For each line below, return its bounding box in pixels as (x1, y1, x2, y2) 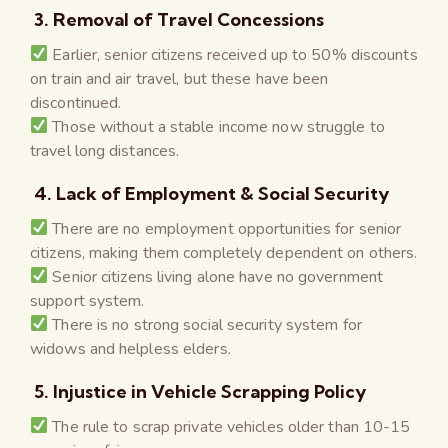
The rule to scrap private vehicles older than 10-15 (48, 415, 411, 438)
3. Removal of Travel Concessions (30, 7, 324, 31)
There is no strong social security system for (48, 313, 362, 336)
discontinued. (30, 91, 122, 114)
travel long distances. (30, 139, 180, 162)
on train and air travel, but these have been (30, 67, 329, 90)
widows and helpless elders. (30, 337, 231, 360)
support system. (30, 289, 145, 312)
